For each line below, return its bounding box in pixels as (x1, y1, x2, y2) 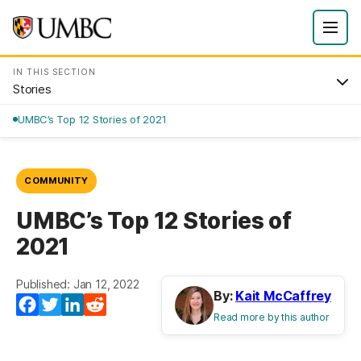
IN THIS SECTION (13, 67, 96, 77)
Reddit (106, 296, 146, 313)
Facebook (39, 296, 98, 313)
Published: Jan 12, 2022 (16, 276, 139, 291)
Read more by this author (214, 310, 330, 323)
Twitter (61, 296, 104, 313)
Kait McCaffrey (235, 287, 331, 304)
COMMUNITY (24, 174, 89, 186)
